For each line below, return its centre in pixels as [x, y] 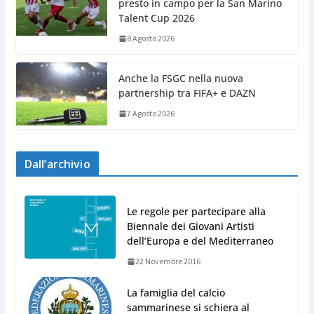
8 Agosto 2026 [150, 39]
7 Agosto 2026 [150, 114]
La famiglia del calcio [176, 293]
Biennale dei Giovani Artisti [190, 226]
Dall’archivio [57, 164]
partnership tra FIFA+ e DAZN [187, 93]
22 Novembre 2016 [168, 261]
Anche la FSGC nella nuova [180, 78]
